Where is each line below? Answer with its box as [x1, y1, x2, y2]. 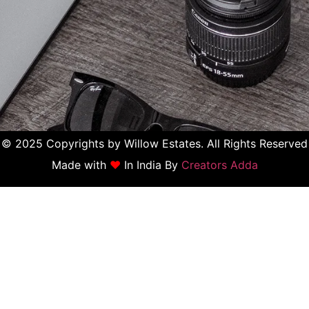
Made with [51, 157, 110, 172]
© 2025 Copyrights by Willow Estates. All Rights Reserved [1, 137, 308, 151]
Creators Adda [181, 157, 258, 172]
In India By [120, 157, 181, 172]
